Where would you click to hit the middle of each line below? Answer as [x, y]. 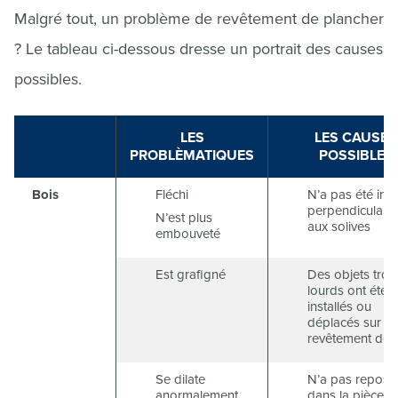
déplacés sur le [351, 323]
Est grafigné [191, 275]
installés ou [339, 307]
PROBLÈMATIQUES [192, 156]
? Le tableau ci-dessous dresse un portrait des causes [199, 49]
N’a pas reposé [352, 380]
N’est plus [184, 218]
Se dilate [180, 380]
